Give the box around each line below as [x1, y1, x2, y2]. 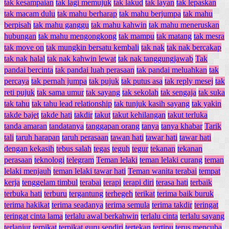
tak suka [198, 88, 225, 97]
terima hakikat [4, 200, 50, 210]
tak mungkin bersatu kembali [46, 43, 139, 52]
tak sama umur [37, 88, 84, 97]
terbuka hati [4, 189, 42, 198]
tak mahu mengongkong [38, 32, 117, 41]
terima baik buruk [157, 189, 214, 198]
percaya [4, 77, 29, 86]
